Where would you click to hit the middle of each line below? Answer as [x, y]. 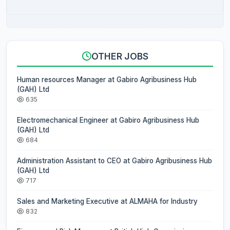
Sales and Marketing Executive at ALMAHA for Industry [107, 201]
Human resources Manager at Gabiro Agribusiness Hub [107, 80]
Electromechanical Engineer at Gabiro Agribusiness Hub [108, 120]
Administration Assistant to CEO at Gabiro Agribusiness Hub [114, 160]
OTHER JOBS [120, 56]
